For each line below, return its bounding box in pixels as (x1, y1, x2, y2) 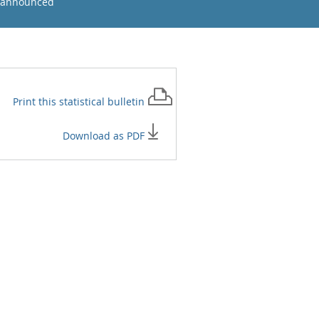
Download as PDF (63, 129, 147, 142)
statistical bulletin (59, 95, 147, 108)
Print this (13, 95, 59, 108)
